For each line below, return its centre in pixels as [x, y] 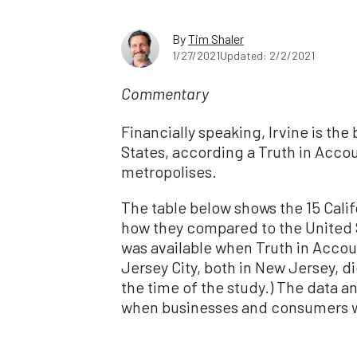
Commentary [165, 95]
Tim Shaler [216, 38]
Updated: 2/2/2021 [267, 55]
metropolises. [169, 171]
